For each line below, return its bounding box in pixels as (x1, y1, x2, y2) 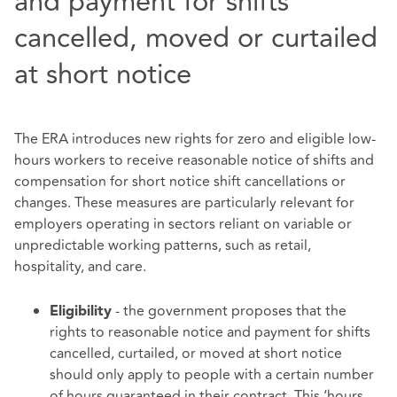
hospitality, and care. (14, 256, 150, 278)
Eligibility (50, 304, 112, 319)
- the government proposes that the (112, 300, 346, 322)
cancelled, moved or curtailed (14, 16, 378, 59)
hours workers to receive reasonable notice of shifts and (14, 150, 374, 172)
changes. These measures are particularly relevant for (14, 192, 354, 214)
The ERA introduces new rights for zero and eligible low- (14, 128, 376, 151)
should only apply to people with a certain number (50, 363, 374, 385)
